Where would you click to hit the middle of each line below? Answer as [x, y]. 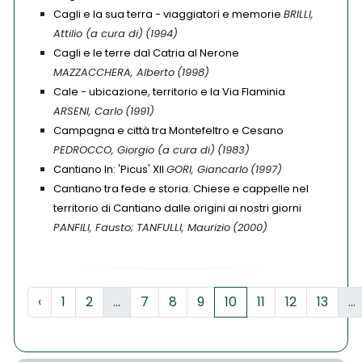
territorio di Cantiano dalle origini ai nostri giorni [177, 208]
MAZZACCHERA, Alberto [114, 72]
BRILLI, [299, 14]
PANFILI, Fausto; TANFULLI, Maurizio [142, 227]
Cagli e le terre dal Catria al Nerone [146, 53]
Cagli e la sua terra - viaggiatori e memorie [167, 14]
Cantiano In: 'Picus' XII [109, 169]
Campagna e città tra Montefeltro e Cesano [168, 130]
